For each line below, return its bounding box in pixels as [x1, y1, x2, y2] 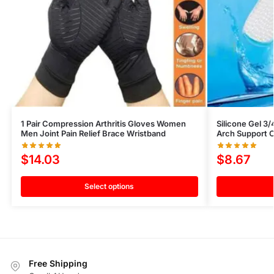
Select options [84, 182, 135, 191]
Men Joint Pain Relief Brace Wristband [20, 128, 166, 139]
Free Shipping [29, 258, 87, 269]
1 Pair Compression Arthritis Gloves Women [20, 119, 186, 129]
